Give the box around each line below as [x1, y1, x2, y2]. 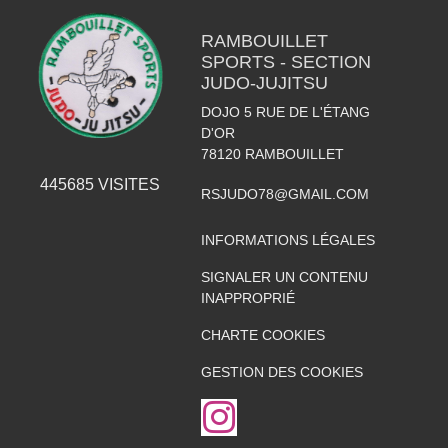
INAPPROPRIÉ [200, 290, 295, 306]
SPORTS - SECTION [200, 52, 371, 72]
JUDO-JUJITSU [200, 73, 328, 93]
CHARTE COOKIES [200, 327, 325, 343]
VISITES [94, 175, 161, 193]
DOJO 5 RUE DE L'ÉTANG [200, 104, 370, 120]
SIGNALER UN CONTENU [200, 269, 368, 285]
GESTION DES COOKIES [200, 364, 363, 380]
